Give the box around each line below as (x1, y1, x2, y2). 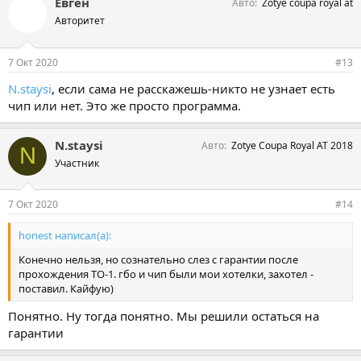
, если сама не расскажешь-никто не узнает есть (52, 80, 335, 97)
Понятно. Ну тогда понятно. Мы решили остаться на (8, 307, 319, 324)
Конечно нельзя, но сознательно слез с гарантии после (19, 252, 298, 267)
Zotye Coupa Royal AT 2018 (231, 138, 353, 152)
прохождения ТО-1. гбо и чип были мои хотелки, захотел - (19, 267, 313, 281)
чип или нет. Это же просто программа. (8, 97, 241, 114)
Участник (55, 156, 99, 170)
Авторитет (55, 14, 105, 27)
